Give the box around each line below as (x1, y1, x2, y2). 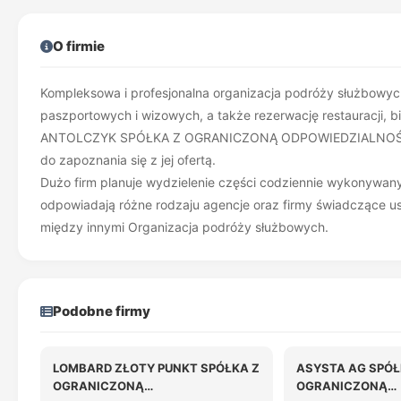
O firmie (53, 38, 105, 55)
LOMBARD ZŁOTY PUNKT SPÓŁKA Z (53, 361, 260, 375)
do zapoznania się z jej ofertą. (40, 152, 216, 167)
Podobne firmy (53, 303, 150, 320)
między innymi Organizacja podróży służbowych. (40, 219, 328, 235)
